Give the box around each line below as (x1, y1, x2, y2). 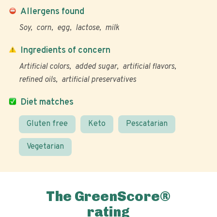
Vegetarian (27, 142, 64, 152)
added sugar (75, 62, 117, 72)
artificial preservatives (62, 75, 136, 85)
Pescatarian (126, 119, 168, 129)
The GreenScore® (46, 188, 171, 204)
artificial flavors (123, 62, 174, 72)
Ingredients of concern (20, 45, 110, 56)
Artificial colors (19, 62, 69, 72)
